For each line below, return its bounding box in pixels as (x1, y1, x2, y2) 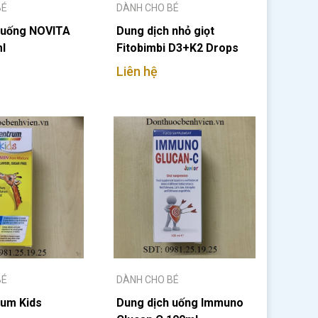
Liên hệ (116, 64, 158, 79)
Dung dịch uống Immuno (116, 296, 243, 309)
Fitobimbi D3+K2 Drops (116, 41, 238, 55)
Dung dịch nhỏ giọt (116, 24, 214, 38)
